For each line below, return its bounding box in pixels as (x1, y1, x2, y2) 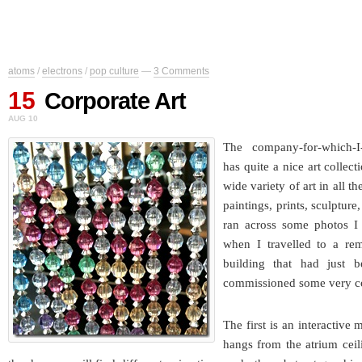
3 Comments (154, 65, 209, 78)
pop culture (90, 65, 139, 78)
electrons (42, 65, 82, 78)
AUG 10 (8, 114, 38, 124)
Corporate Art (44, 88, 186, 115)
